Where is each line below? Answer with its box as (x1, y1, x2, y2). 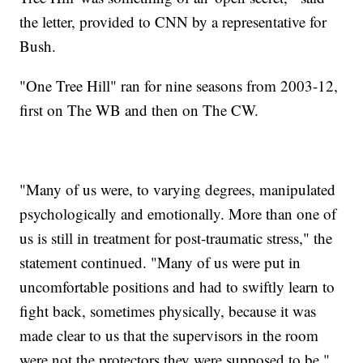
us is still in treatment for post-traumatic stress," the (19, 228, 333, 249)
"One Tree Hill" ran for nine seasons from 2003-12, (19, 75, 339, 96)
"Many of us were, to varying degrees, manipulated (19, 179, 336, 200)
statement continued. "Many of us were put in (19, 252, 301, 273)
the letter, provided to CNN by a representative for (19, 11, 327, 32)
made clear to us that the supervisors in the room (19, 325, 319, 346)
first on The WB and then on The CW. (19, 100, 259, 121)
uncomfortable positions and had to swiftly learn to (19, 276, 335, 297)
